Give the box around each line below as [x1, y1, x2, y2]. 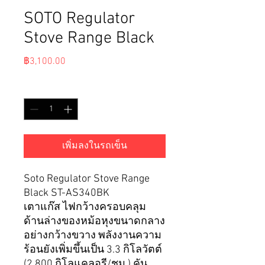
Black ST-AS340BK [24, 187, 109, 200]
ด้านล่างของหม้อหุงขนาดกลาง [24, 215, 165, 228]
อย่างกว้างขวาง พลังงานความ [24, 230, 161, 243]
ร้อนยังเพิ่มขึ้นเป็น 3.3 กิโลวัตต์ [24, 244, 162, 257]
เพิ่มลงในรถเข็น [62, 140, 127, 153]
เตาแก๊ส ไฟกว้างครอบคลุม [24, 201, 146, 214]
